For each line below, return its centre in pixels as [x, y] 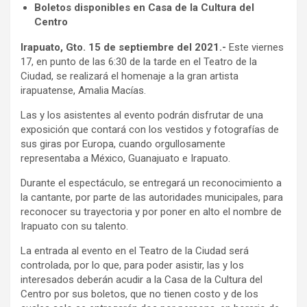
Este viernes [256, 47]
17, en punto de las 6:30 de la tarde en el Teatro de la [139, 62]
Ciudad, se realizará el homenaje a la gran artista [130, 76]
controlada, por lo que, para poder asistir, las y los [132, 265]
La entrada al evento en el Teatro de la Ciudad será [135, 251]
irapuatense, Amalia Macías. [85, 90]
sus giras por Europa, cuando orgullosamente [123, 144]
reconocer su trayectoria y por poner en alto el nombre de [151, 212]
